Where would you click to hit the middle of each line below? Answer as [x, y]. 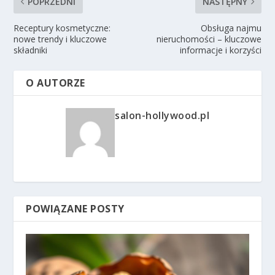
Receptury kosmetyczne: [62, 28]
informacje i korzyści [220, 50]
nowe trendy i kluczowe [60, 39]
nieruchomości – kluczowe [209, 39]
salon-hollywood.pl [162, 116]
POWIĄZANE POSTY [75, 209]
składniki [31, 50]
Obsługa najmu [231, 28]
